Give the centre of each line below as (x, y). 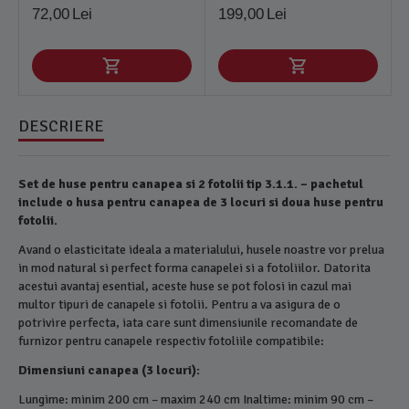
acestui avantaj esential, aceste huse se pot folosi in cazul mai (185, 286)
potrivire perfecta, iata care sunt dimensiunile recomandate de (189, 322)
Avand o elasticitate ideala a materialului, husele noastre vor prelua (202, 249)
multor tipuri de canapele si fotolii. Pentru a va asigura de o (180, 304)
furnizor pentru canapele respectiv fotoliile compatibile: (172, 341)
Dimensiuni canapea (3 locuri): (110, 370)
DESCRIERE (61, 126)
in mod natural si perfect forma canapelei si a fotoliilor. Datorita (195, 267)
